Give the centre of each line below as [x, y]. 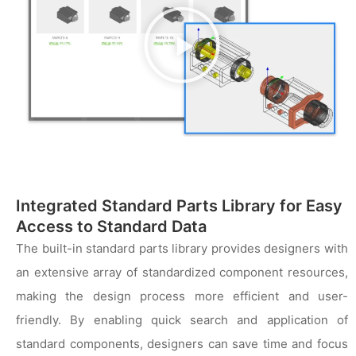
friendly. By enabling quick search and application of [182, 319]
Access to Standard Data [111, 226]
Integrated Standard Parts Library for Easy [179, 205]
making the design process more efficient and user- [182, 296]
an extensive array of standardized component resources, [182, 272]
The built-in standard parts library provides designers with [182, 248]
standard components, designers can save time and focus [182, 343]
